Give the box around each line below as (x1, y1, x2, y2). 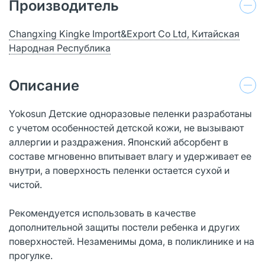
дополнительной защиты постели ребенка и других (9, 221, 240, 233)
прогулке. (9, 249, 53, 261)
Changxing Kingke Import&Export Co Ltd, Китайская (9, 27, 240, 40)
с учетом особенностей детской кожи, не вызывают (9, 121, 244, 134)
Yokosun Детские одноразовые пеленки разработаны (9, 107, 252, 119)
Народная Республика (9, 41, 111, 54)
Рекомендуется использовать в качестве (9, 206, 196, 219)
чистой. (9, 178, 42, 190)
